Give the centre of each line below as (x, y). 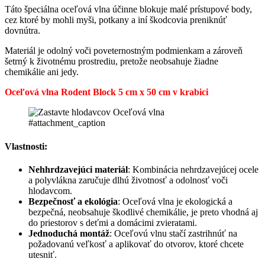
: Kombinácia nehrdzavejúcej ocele (193, 169)
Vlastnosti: (26, 146)
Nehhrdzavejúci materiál (78, 169)
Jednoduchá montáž (69, 233)
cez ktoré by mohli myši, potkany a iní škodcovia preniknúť (116, 20)
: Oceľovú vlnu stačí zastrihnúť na (173, 233)
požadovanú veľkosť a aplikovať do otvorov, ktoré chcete (136, 244)
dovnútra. (22, 31)
